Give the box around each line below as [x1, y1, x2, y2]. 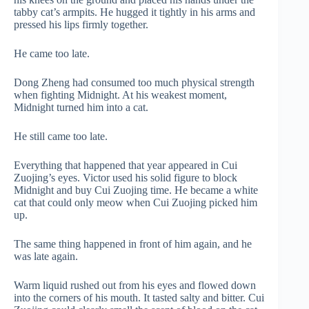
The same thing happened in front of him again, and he [14, 238, 252, 250]
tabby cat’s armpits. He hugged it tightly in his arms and [14, 6, 255, 18]
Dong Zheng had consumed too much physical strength [14, 77, 255, 88]
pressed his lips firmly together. [14, 19, 148, 30]
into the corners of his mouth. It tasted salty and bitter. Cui [14, 292, 264, 303]
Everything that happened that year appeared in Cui [14, 159, 237, 171]
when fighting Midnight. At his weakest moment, [14, 89, 227, 101]
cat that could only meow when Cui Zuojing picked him [14, 197, 257, 208]
